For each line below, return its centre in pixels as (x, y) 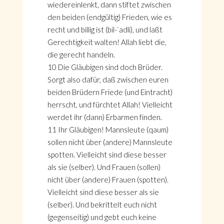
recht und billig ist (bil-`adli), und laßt (105, 29)
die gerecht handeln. (81, 54)
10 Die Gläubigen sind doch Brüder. (105, 67)
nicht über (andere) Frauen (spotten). (108, 179)
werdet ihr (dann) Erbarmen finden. (104, 117)
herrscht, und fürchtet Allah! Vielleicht (110, 104)
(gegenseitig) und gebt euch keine (102, 217)
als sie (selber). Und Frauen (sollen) (104, 167)
